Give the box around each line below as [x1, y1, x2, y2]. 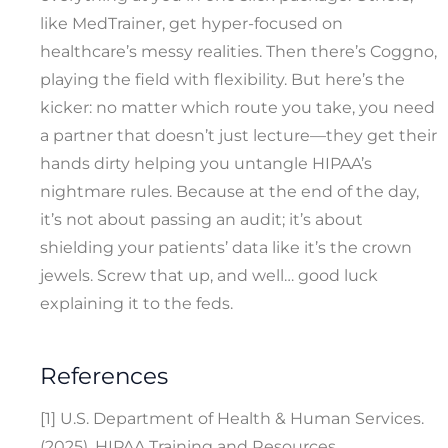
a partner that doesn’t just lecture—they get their [40, 126, 437, 146]
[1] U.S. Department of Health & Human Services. [40, 408, 424, 428]
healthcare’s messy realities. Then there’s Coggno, [40, 42, 437, 62]
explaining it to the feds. [40, 294, 233, 314]
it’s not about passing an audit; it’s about [40, 210, 363, 230]
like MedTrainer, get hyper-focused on [40, 14, 343, 34]
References [40, 362, 168, 391]
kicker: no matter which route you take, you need [40, 98, 435, 118]
